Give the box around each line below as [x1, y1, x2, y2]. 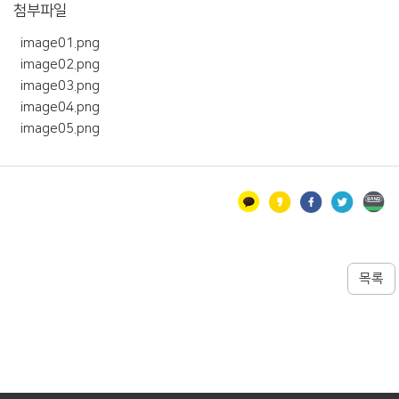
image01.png [13, 35, 100, 51]
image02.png [13, 56, 100, 72]
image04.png [13, 99, 100, 115]
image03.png [13, 77, 100, 94]
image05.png [13, 120, 100, 136]
